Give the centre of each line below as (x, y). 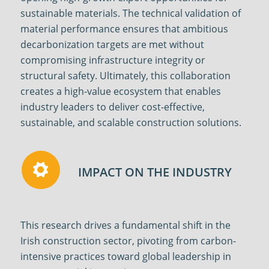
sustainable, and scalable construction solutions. (131, 123)
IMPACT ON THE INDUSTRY (155, 172)
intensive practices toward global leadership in (125, 257)
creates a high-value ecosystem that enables (120, 92)
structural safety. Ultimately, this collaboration (125, 76)
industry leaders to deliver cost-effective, (112, 107)
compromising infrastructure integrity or (113, 60)
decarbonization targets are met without (112, 45)
